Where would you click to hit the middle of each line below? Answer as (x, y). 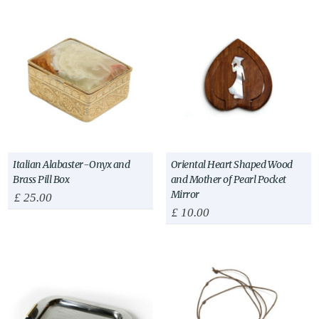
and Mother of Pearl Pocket (228, 180)
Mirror (185, 195)
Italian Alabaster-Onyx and (72, 165)
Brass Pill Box (41, 180)
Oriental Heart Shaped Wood (231, 165)
